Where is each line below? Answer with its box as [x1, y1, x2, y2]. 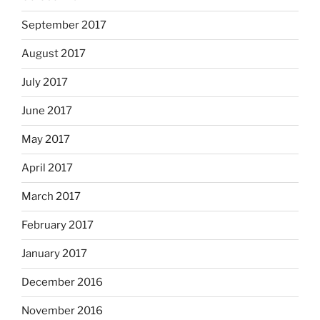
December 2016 [21, 276, 103, 289]
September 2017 [21, 19, 106, 32]
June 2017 [21, 104, 72, 118]
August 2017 [21, 47, 86, 61]
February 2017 [21, 219, 94, 232]
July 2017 [21, 76, 68, 89]
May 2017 [21, 133, 70, 146]
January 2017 [21, 247, 87, 261]
